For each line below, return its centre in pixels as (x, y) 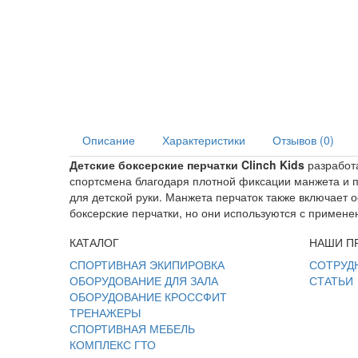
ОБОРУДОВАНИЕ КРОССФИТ (148, 296)
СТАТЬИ (331, 280)
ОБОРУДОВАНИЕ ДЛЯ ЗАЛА (144, 280)
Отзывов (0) (303, 139)
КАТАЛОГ (94, 242)
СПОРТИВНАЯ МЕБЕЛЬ (132, 328)
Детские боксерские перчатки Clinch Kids (187, 164)
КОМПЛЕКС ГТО (113, 344)
